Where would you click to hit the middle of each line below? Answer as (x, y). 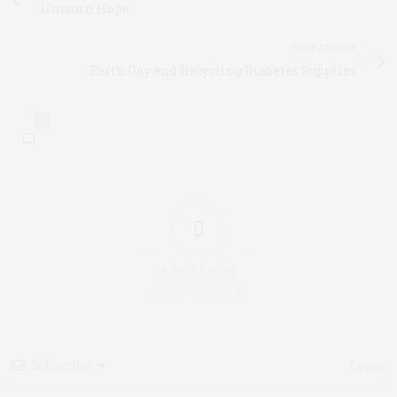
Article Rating (198, 269)
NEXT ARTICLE (324, 48)
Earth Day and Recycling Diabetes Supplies (223, 70)
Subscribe (61, 366)
